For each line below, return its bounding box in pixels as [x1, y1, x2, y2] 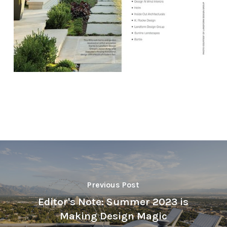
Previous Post [87, 180, 140, 190]
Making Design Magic [59, 210, 167, 222]
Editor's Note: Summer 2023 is [38, 196, 189, 208]
